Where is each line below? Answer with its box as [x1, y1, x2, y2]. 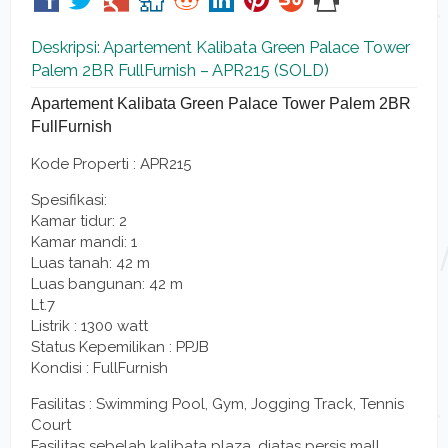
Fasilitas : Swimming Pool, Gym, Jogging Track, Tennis [31, 394, 404, 413]
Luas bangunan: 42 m [31, 274, 183, 293]
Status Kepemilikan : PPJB [31, 337, 209, 356]
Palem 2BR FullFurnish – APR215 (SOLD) [31, 59, 329, 80]
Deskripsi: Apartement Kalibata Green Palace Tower [31, 36, 410, 57]
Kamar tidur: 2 [31, 211, 127, 230]
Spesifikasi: [31, 190, 107, 209]
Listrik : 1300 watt [31, 316, 148, 335]
